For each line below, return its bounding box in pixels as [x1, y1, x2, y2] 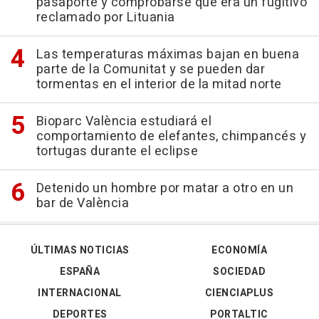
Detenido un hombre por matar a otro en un [36, 179, 293, 199]
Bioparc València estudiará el [36, 112, 211, 132]
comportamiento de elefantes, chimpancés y [36, 127, 306, 147]
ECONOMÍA [211, 243, 267, 258]
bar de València [36, 194, 129, 214]
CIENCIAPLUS [204, 286, 274, 301]
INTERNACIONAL [38, 286, 122, 301]
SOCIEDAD [213, 264, 266, 280]
